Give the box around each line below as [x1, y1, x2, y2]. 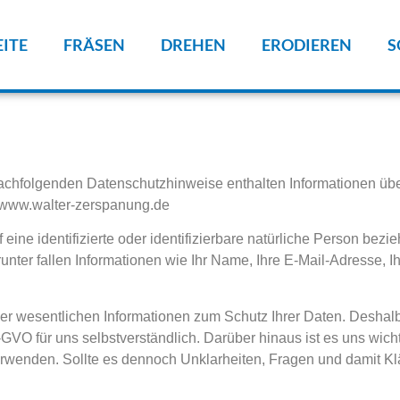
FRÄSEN [63, 34, 126, 54]
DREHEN [161, 34, 227, 54]
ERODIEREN [262, 34, 353, 54]
